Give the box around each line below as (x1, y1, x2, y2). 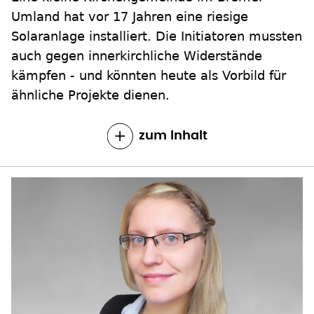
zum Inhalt (138, 99, 207, 112)
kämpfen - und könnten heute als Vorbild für (11, 37, 286, 53)
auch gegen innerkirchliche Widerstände (11, 18, 262, 33)
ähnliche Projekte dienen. (11, 57, 170, 72)
